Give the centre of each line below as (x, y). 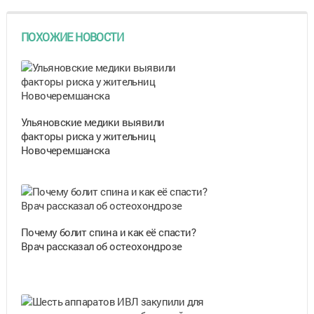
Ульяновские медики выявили (93, 122)
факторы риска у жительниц (88, 136)
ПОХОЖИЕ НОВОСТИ (72, 36)
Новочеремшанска (65, 150)
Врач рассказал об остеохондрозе (101, 246)
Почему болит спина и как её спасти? (108, 232)
